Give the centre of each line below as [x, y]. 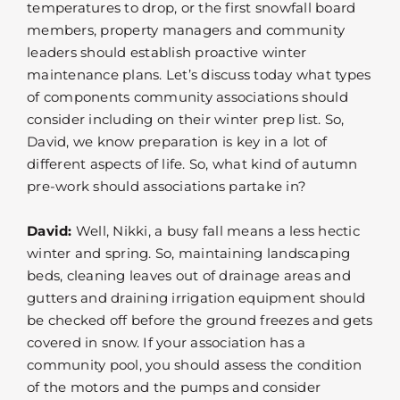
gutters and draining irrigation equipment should [196, 298]
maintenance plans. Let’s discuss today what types [199, 75]
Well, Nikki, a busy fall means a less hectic [216, 231]
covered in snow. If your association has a [167, 343]
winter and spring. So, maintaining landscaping [189, 254]
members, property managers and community [186, 30]
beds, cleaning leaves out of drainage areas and [189, 276]
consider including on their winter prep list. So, [186, 120]
